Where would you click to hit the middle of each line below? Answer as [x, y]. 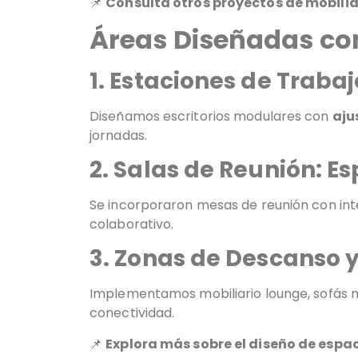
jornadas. [118, 135]
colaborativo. [132, 224]
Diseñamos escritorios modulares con [211, 116]
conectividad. [132, 313]
